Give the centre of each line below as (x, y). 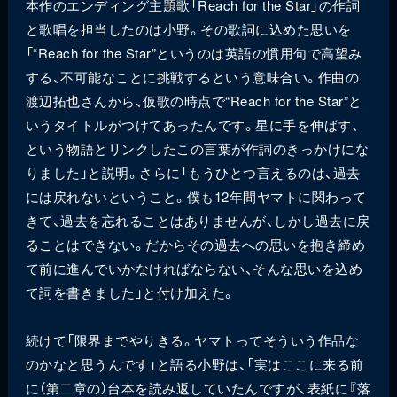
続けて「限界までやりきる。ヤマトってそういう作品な (192, 340)
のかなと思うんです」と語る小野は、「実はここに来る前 (195, 364)
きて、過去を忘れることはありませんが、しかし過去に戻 (198, 221)
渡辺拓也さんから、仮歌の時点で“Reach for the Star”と (194, 101)
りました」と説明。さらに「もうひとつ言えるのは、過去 (193, 173)
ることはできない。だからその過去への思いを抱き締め (195, 245)
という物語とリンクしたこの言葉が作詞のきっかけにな (197, 149)
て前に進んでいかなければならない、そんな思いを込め (194, 269)
